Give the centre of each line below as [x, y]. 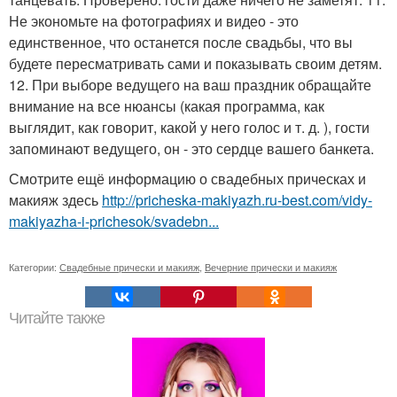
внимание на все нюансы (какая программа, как [167, 106]
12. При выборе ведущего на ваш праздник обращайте [190, 85]
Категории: [34, 267]
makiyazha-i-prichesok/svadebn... [114, 222]
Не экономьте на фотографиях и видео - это [154, 21]
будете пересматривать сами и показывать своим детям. [195, 64]
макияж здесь [55, 200]
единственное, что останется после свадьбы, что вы [181, 43]
